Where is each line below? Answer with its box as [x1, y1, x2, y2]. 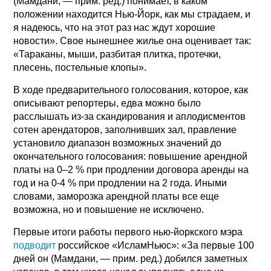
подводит [13, 240, 56, 250]
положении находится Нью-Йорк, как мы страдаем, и [13, 8, 251, 19]
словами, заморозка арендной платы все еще [13, 191, 220, 201]
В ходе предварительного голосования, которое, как [13, 84, 249, 95]
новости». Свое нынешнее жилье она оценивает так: [13, 35, 252, 46]
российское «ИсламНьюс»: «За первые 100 [56, 240, 255, 250]
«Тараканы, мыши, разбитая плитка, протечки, [13, 48, 221, 59]
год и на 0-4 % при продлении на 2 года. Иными [13, 177, 227, 188]
